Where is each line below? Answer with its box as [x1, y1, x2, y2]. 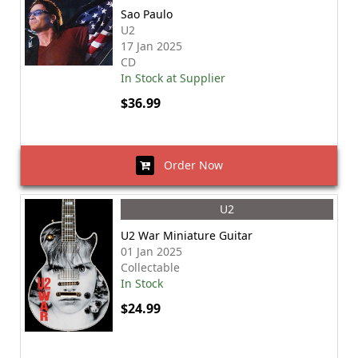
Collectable [121, 260, 180, 275]
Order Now [153, 157, 223, 173]
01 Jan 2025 [121, 244, 182, 259]
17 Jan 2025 [121, 38, 182, 54]
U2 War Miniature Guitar [121, 228, 253, 243]
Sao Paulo [121, 6, 173, 22]
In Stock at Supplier [121, 70, 225, 86]
